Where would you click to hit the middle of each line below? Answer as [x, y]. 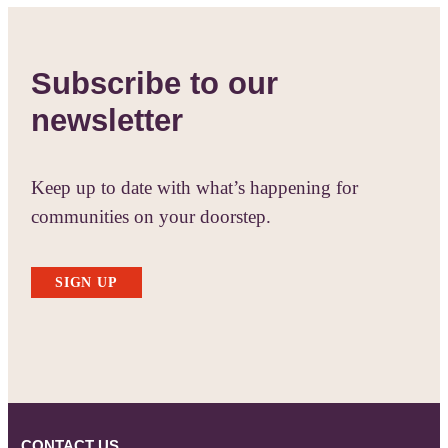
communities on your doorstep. [151, 217]
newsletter [107, 121]
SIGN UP [86, 282]
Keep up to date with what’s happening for [194, 188]
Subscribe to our [154, 84]
